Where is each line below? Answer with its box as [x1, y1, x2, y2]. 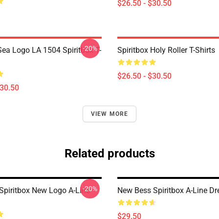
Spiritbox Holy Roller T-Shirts [117, 45, 215, 55]
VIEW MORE [90, 110, 129, 117]
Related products [64, 147, 155, 160]
